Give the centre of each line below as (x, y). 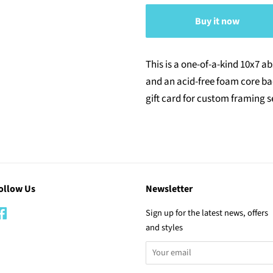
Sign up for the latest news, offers (207, 213)
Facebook (25, 213)
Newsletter (169, 189)
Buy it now (217, 21)
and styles (164, 228)
